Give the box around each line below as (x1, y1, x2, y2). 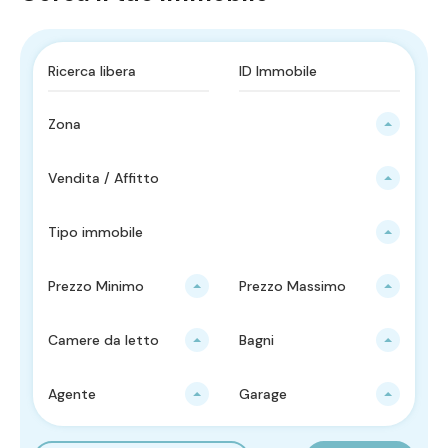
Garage (239, 384, 287, 403)
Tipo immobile (48, 222, 143, 241)
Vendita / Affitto (48, 168, 159, 187)
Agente (48, 384, 96, 403)
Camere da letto (48, 330, 159, 349)
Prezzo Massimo (239, 276, 346, 295)
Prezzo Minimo (48, 276, 144, 295)
